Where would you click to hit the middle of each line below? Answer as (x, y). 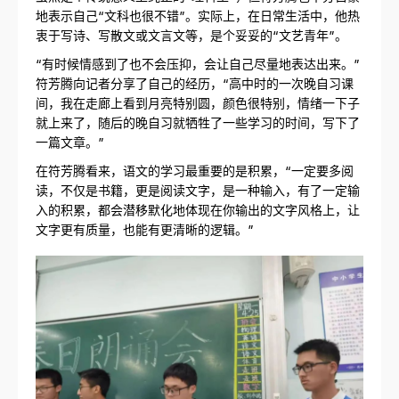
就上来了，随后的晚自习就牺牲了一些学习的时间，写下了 (198, 122)
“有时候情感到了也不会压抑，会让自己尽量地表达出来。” (198, 63)
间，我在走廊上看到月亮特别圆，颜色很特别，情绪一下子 (198, 102)
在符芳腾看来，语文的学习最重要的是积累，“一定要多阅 (195, 170)
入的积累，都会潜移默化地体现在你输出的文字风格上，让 (198, 209)
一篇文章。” (70, 141)
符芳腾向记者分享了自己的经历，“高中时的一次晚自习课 (195, 82)
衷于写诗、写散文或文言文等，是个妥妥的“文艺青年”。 (191, 34)
